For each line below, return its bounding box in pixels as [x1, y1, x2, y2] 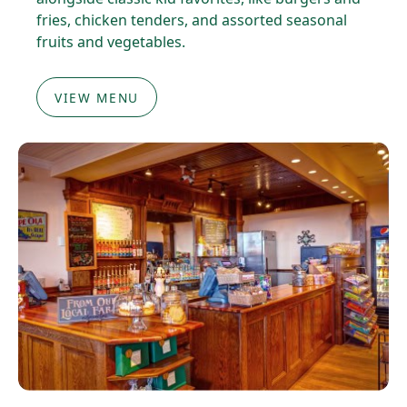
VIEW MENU [55, 89, 139, 107]
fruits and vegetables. [36, 31, 185, 52]
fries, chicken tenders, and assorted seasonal [36, 9, 347, 30]
